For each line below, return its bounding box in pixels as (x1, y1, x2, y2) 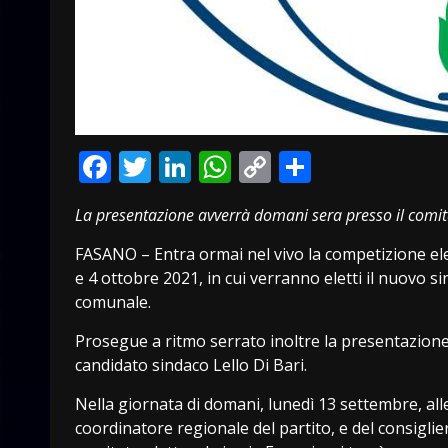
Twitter (151, 144, 258, 188)
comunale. (75, 290, 151, 313)
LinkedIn (191, 144, 320, 188)
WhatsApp (231, 144, 385, 188)
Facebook (111, 144, 252, 188)
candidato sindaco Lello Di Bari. (75, 353, 307, 376)
